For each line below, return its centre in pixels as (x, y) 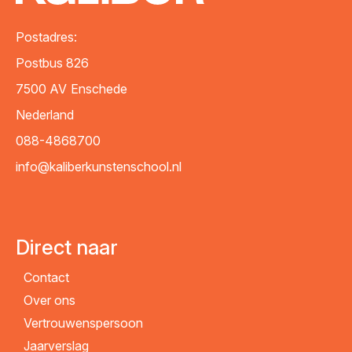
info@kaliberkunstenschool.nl (99, 166)
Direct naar (67, 247)
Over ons (49, 300)
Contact (46, 277)
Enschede (99, 88)
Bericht (70, 43)
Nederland (45, 114)
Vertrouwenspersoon (83, 323)
